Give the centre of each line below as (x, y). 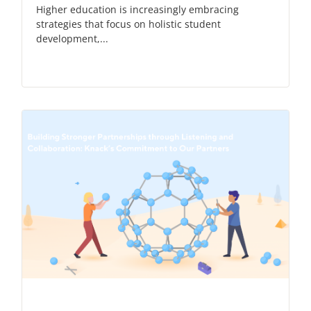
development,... (72, 39)
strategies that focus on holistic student (128, 24)
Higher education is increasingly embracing (137, 10)
